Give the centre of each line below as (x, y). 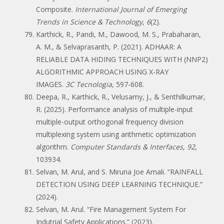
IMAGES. (51, 84)
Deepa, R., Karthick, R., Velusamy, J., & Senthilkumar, (121, 96)
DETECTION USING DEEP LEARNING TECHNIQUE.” (119, 184)
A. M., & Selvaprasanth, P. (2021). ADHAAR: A (109, 46)
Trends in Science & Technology (89, 21)
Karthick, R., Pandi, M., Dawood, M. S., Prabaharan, (118, 34)
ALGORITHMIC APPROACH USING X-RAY (102, 71)
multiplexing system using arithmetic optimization (116, 134)
